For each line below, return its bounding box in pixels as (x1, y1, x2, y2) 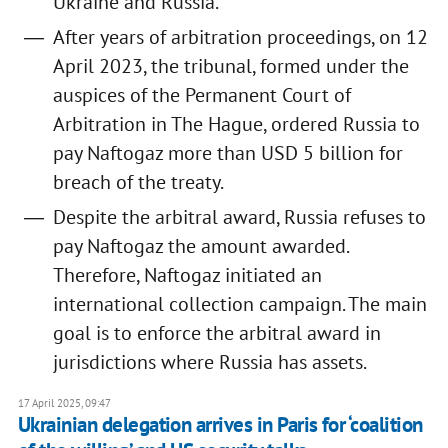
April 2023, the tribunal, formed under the (52, 53, 409, 80)
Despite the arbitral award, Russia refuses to (52, 204, 426, 231)
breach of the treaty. (52, 169, 224, 196)
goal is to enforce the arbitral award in (52, 320, 381, 347)
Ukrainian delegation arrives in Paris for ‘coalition (17, 411, 423, 439)
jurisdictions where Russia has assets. (52, 349, 370, 376)
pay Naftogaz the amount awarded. (52, 233, 348, 260)
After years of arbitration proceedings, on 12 (52, 24, 428, 51)
